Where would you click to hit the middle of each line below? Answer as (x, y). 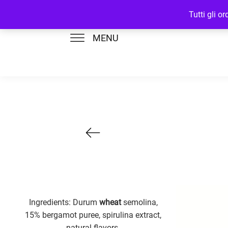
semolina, (139, 202)
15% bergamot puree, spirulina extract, (93, 215)
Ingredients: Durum (64, 202)
